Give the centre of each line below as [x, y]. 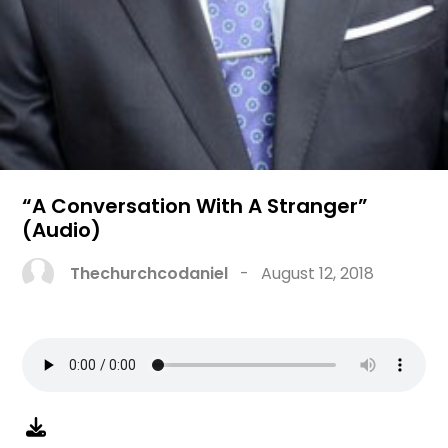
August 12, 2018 [318, 274]
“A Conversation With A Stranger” [195, 206]
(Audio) [62, 230]
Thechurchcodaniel [149, 274]
